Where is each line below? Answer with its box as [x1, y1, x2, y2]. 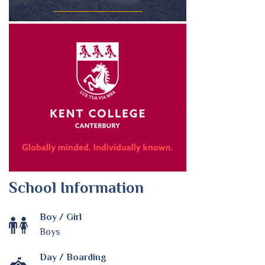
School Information [9, 178, 144, 196]
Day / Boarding [40, 251, 106, 263]
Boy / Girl [40, 211, 82, 222]
